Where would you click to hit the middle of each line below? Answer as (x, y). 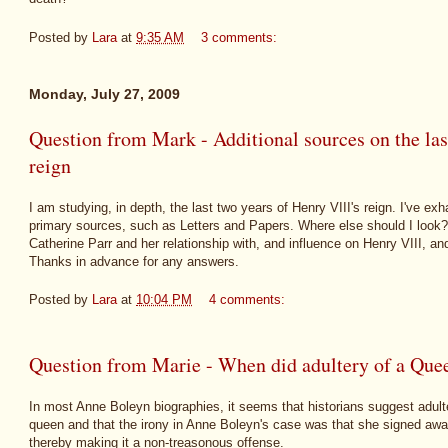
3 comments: (241, 37)
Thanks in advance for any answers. (134, 261)
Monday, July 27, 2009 (104, 94)
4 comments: (249, 300)
